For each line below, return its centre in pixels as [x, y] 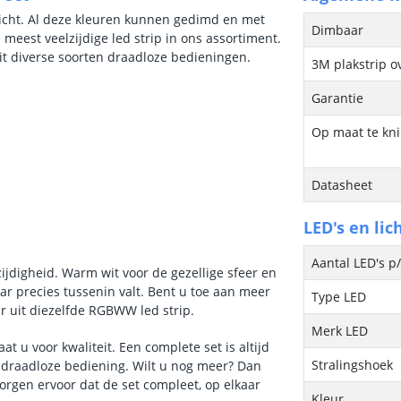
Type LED [339, 297]
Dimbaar [338, 30]
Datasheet [342, 185]
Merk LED [340, 331]
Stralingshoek [353, 365]
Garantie [338, 98]
